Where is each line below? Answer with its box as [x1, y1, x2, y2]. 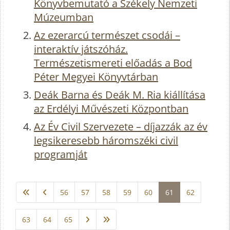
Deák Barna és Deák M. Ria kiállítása [34, 88, 205, 102]
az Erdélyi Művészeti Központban [34, 102, 188, 116]
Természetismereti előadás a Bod [34, 56, 192, 70]
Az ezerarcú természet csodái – [34, 28, 180, 43]
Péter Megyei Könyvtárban [34, 70, 158, 84]
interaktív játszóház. [34, 42, 128, 56]
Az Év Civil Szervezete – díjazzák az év [34, 120, 207, 134]
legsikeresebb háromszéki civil [34, 133, 178, 148]
